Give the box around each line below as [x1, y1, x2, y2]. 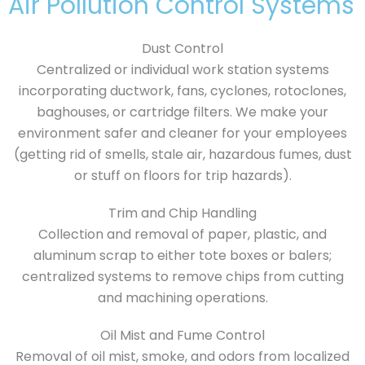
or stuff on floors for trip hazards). [73, 166, 292, 186]
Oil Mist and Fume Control [100, 326, 265, 345]
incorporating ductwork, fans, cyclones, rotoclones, [19, 81, 346, 101]
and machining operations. [97, 288, 268, 308]
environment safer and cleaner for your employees [18, 124, 347, 143]
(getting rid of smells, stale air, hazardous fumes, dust [13, 145, 352, 165]
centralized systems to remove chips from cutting [21, 267, 344, 287]
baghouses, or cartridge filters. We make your [37, 103, 328, 122]
